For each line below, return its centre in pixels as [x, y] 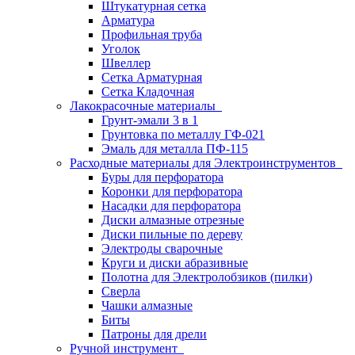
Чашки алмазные [147, 305]
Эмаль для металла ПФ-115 [175, 149]
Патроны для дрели [154, 334]
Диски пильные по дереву [172, 234]
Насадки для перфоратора [171, 206]
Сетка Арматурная [152, 77]
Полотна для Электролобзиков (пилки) [207, 277]
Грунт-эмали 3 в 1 [150, 120]
